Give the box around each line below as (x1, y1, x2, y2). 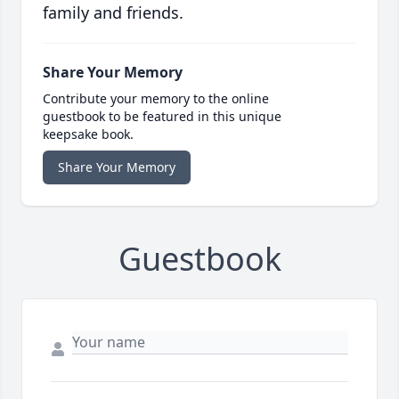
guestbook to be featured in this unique (43, 108, 281, 126)
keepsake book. (43, 126, 134, 143)
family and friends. (43, 2, 183, 24)
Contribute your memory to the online (43, 90, 269, 108)
